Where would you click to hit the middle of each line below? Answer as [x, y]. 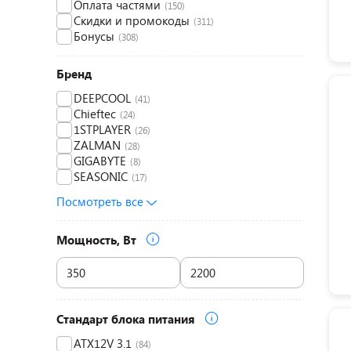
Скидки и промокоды [132, 20]
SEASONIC [101, 176]
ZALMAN [97, 145]
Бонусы [94, 36]
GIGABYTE [100, 161]
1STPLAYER [102, 129]
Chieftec [95, 114]
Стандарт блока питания [127, 319]
